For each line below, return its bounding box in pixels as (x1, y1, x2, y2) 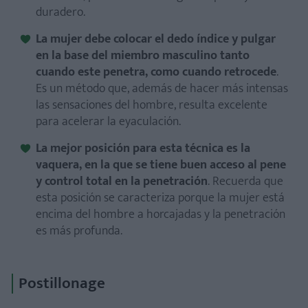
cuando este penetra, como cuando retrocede (36, 61, 276, 82)
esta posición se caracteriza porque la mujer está (36, 187, 285, 208)
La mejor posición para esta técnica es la (36, 137, 250, 159)
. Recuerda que (208, 170, 283, 192)
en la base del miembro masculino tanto (36, 45, 250, 66)
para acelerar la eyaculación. (36, 111, 181, 132)
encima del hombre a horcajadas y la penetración (36, 203, 285, 225)
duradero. (36, 1, 85, 23)
